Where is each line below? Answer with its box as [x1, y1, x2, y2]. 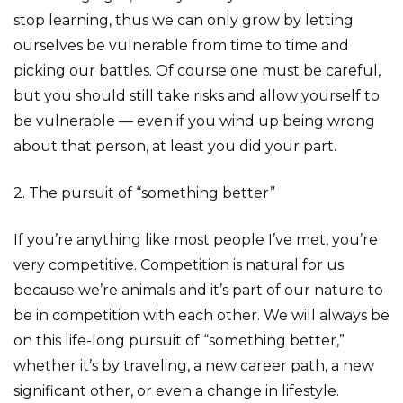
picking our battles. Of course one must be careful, [13, 62, 381, 79]
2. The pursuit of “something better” [13, 184, 275, 201]
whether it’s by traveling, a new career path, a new [13, 357, 374, 374]
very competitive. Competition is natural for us [13, 256, 344, 273]
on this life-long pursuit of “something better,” [13, 332, 345, 349]
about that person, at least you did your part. [13, 138, 336, 155]
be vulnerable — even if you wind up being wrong [13, 112, 375, 130]
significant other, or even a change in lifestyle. [13, 382, 339, 399]
